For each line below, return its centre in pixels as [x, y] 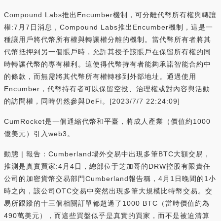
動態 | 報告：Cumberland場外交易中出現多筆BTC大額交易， [107, 154]
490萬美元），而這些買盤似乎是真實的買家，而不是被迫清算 [107, 215]
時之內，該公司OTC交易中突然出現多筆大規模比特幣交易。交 [108, 191]
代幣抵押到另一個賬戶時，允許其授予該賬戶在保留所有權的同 [108, 52]
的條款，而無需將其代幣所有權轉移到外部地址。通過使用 [100, 76]
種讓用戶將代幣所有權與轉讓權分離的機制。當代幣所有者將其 [108, 39]
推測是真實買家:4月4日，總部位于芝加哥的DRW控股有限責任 [107, 166]
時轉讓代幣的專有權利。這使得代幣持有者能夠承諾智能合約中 [108, 64]
